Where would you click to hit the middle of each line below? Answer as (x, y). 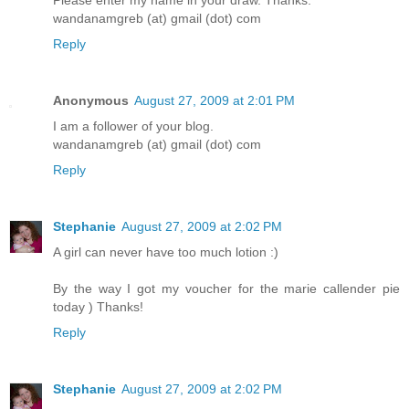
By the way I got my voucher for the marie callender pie (226, 288)
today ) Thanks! (98, 306)
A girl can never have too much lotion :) (166, 252)
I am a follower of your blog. (133, 126)
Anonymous (91, 100)
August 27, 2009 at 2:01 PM (215, 100)
